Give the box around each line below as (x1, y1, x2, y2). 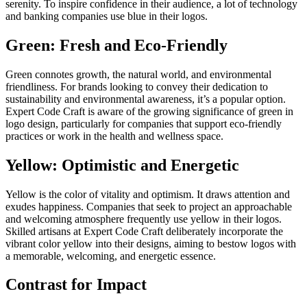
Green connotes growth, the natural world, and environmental (5, 68, 271, 80)
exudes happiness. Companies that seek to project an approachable (5, 200, 292, 212)
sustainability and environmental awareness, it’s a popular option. (5, 93, 286, 105)
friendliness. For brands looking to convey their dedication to (5, 80, 268, 93)
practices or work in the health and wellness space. (5, 130, 223, 142)
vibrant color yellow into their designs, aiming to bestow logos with (5, 237, 296, 249)
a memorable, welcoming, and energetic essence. (5, 249, 216, 262)
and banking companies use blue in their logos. (5, 10, 208, 22)
